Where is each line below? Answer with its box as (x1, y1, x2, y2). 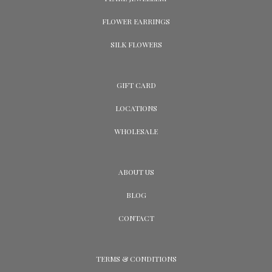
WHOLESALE (114, 126, 158, 137)
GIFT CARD (116, 80, 156, 90)
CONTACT (118, 213, 154, 223)
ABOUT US (118, 167, 154, 177)
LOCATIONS (115, 103, 157, 114)
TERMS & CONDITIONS (95, 254, 177, 264)
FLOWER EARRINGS (102, 16, 170, 27)
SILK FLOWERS (110, 39, 162, 50)
